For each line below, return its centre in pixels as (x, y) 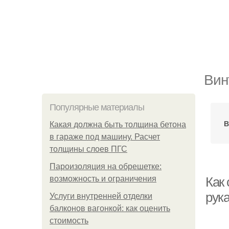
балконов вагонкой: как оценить (110, 208)
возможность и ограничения (103, 179)
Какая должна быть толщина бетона (118, 124)
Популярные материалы (97, 107)
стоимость (69, 221)
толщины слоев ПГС (88, 149)
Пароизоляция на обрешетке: (106, 166)
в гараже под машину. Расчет (105, 137)
